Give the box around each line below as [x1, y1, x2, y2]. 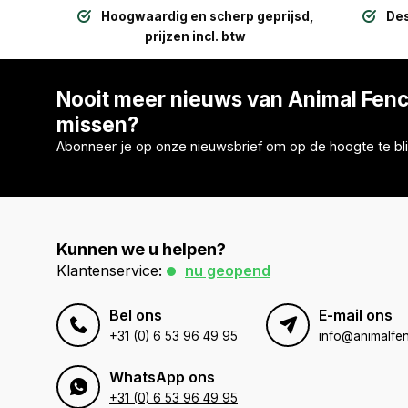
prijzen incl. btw [145, 29, 246, 44]
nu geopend [185, 261, 270, 280]
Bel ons [109, 306, 162, 324]
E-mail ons [319, 306, 393, 324]
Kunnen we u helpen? [56, 240, 226, 259]
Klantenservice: [56, 261, 162, 280]
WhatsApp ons [109, 368, 215, 386]
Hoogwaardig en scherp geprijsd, [100, 9, 314, 24]
